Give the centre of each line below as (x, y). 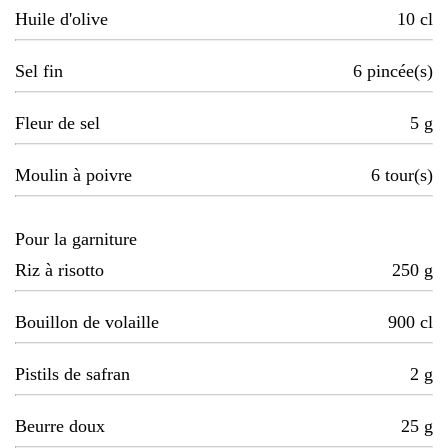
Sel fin (39, 71)
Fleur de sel (57, 123)
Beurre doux (60, 426)
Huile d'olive (61, 19)
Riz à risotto (59, 270)
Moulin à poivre (73, 175)
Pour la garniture (76, 239)
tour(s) (409, 175)
